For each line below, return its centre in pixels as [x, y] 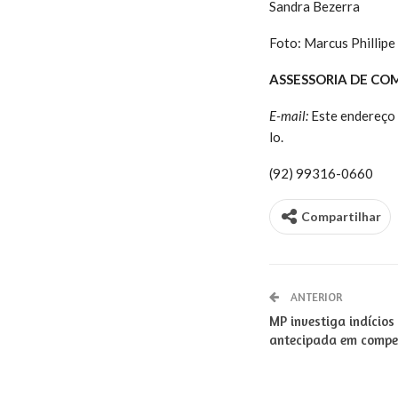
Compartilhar [341, 216]
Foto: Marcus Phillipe [332, 42]
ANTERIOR [314, 296]
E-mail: [288, 115]
